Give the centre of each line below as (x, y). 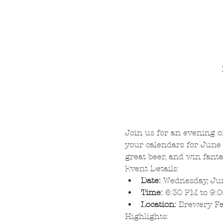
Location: (158, 204)
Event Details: (152, 168)
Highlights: (147, 216)
